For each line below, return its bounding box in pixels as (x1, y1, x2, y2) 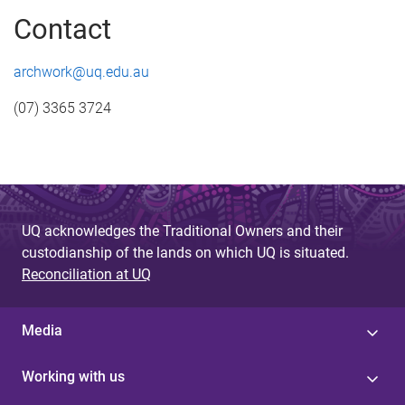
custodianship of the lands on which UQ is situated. (22, 243, 349, 261)
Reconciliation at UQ (22, 265, 151, 283)
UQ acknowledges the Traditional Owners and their (22, 221, 343, 240)
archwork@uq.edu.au (14, 62, 149, 80)
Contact (14, 12, 111, 46)
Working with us (22, 367, 125, 385)
